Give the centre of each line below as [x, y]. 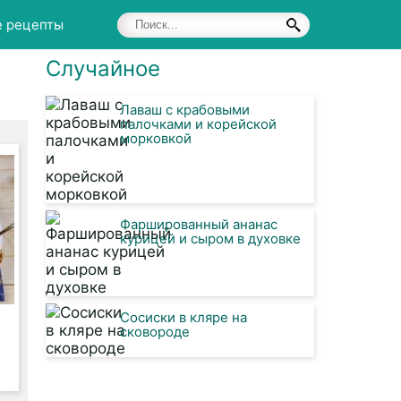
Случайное [103, 68]
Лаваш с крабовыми [185, 110]
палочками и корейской [198, 124]
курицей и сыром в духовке [210, 239]
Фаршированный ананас [199, 224]
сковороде [155, 332]
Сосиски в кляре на [183, 317]
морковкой [156, 138]
